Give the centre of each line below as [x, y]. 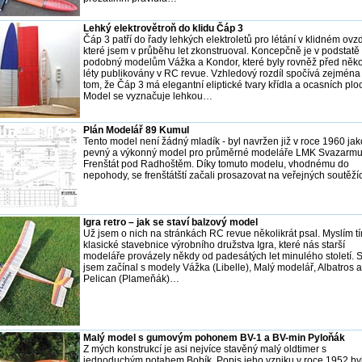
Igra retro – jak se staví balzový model [170, 222]
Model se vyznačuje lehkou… [148, 96]
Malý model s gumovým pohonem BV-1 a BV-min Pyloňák [214, 337]
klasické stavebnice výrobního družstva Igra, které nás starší [214, 244]
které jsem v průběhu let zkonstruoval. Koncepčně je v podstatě [221, 51]
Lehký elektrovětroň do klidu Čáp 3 [163, 28]
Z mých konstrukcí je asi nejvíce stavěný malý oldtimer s [205, 349]
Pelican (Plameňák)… [131, 278]
